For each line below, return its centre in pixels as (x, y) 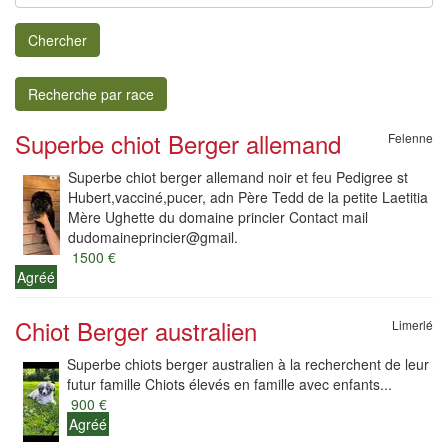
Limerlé (412, 324)
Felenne (410, 137)
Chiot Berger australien (136, 330)
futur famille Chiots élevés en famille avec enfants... (229, 384)
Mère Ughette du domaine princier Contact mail (218, 217)
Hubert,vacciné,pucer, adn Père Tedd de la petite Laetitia (248, 197)
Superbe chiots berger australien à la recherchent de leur (248, 364)
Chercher (57, 40)
